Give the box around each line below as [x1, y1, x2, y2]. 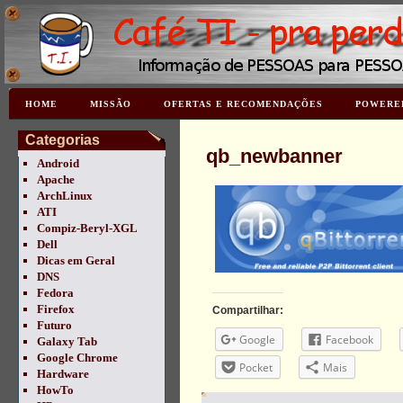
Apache [37, 173, 75, 186]
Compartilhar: [211, 304, 283, 317]
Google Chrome [37, 351, 118, 364]
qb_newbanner [205, 145, 343, 167]
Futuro [37, 318, 72, 332]
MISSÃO [90, 99, 131, 109]
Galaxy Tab [37, 335, 97, 348]
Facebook [325, 332, 373, 347]
